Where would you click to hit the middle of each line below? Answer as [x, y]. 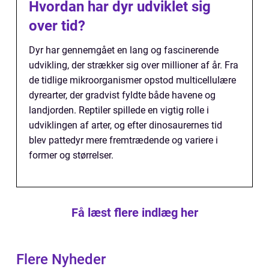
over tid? [57, 26]
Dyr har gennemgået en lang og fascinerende [124, 50]
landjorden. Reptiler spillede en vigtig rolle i [119, 110]
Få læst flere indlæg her [134, 213]
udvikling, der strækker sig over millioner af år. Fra [134, 65]
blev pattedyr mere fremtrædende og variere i [123, 141]
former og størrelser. [71, 156]
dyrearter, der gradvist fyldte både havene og [122, 95]
